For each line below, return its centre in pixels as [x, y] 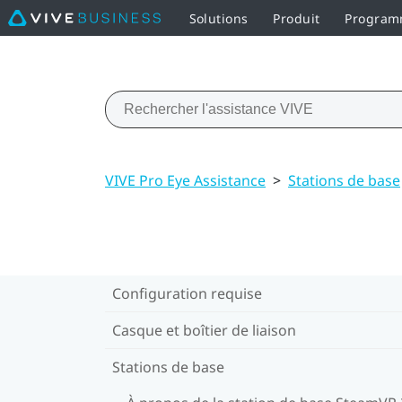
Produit [297, 18]
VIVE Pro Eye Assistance [185, 180]
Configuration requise [187, 293]
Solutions [218, 18]
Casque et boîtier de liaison [204, 330]
